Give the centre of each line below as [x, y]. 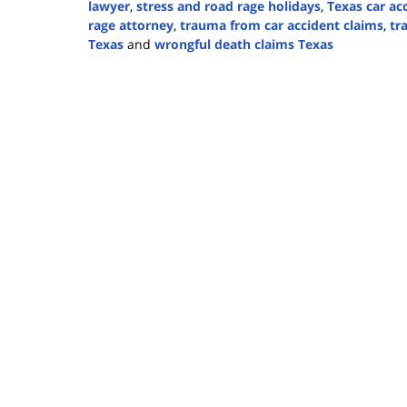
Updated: [115, 63]
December [119, 82]
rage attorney [131, 25]
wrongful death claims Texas [244, 45]
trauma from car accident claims [282, 25]
